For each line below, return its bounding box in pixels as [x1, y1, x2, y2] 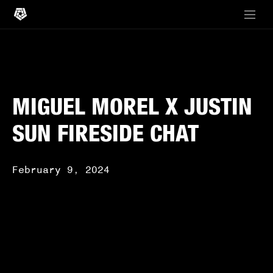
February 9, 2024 [12, 164, 110, 175]
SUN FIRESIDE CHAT [12, 125, 199, 148]
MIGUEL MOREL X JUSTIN [12, 98, 252, 121]
